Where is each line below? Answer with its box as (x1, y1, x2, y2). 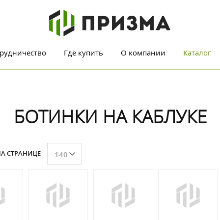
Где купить (64, 48, 103, 57)
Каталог (183, 48, 211, 57)
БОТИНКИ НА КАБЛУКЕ (13, 103, 207, 129)
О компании (121, 48, 165, 57)
